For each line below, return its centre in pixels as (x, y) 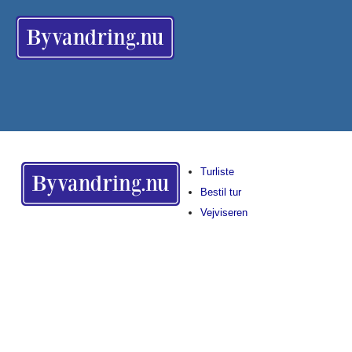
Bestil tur (220, 192)
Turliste (217, 171)
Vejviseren (224, 212)
